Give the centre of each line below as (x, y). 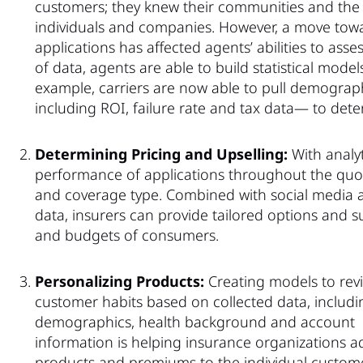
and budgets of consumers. (127, 235)
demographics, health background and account (195, 321)
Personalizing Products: (120, 281)
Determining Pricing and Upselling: (161, 154)
